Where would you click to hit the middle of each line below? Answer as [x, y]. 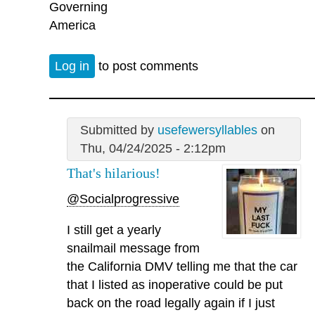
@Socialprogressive [123, 199]
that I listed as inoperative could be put [175, 284]
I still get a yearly [114, 230]
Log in [72, 66]
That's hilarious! [114, 173]
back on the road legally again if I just [171, 303]
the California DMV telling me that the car [182, 266]
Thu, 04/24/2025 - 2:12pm [153, 149]
